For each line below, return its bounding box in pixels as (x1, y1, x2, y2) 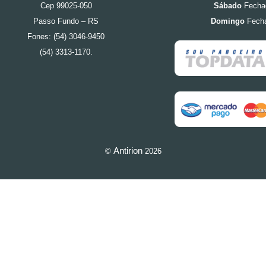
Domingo (211, 16, 245, 26)
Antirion (113, 145, 142, 156)
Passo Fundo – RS (33, 16, 99, 26)
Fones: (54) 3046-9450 (27, 31, 105, 41)
